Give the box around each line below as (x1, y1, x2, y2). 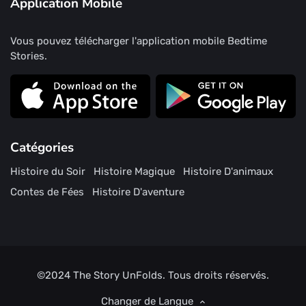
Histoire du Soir (10, 165, 85, 178)
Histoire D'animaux (183, 165, 273, 178)
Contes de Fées (10, 186, 84, 199)
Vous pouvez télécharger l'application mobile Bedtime (10, 35, 267, 48)
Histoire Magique (94, 165, 175, 178)
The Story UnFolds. (73, 269, 168, 282)
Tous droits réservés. (168, 269, 269, 282)
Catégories (10, 139, 74, 157)
